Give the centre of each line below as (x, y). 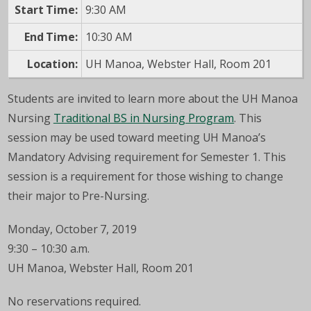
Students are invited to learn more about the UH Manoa (153, 99)
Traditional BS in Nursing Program (144, 118)
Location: (52, 64)
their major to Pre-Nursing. (78, 196)
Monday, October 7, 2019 (73, 229)
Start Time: (46, 10)
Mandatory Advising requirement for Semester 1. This (147, 157)
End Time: (51, 37)
